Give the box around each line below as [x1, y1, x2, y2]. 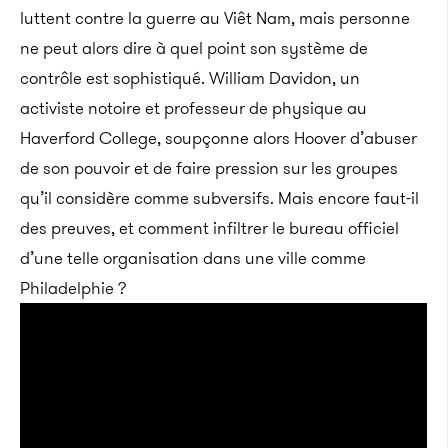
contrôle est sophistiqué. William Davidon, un [20, 66, 360, 90]
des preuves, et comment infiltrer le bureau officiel [20, 216, 399, 240]
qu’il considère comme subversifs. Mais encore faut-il [20, 186, 419, 210]
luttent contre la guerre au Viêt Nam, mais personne [20, 6, 410, 30]
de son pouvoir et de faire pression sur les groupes [20, 156, 398, 180]
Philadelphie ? [20, 276, 126, 300]
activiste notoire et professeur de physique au [20, 96, 367, 120]
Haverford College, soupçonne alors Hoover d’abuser [20, 126, 417, 150]
